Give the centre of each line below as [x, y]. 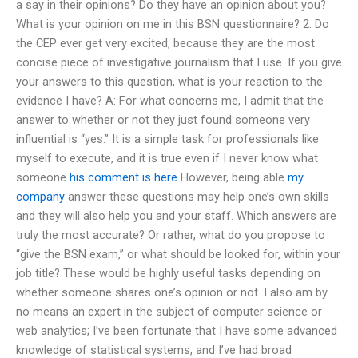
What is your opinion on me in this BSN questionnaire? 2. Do [173, 24]
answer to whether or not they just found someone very [163, 119]
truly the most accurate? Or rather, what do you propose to [171, 235]
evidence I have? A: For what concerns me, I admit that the [170, 100]
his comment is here [123, 177]
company [40, 196]
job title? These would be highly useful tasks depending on [168, 273]
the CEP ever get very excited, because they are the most [165, 43]
